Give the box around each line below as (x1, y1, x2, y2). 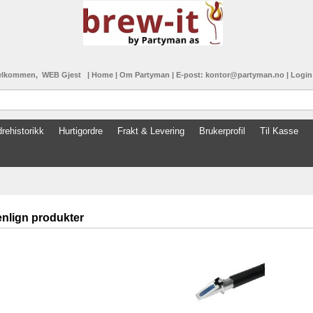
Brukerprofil (199, 126, 245, 137)
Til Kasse (260, 126, 298, 137)
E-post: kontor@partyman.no (176, 71, 286, 80)
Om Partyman (119, 71, 172, 80)
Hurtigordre (59, 126, 103, 137)
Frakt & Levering (117, 126, 184, 137)
